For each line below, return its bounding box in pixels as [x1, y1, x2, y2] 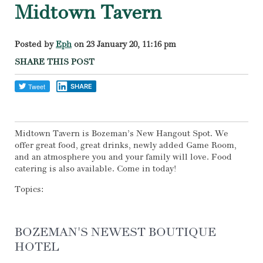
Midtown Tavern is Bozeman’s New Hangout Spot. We [15, 128, 228, 139]
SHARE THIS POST [15, 56, 95, 68]
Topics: [15, 184, 44, 195]
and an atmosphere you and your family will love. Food [15, 151, 232, 163]
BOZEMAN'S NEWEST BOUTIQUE [15, 225, 216, 240]
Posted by [15, 39, 53, 50]
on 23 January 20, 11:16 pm [72, 39, 176, 50]
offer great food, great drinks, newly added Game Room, [15, 140, 237, 151]
